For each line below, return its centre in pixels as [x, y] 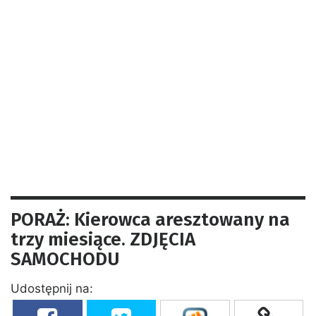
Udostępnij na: [52, 288]
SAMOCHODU [65, 259]
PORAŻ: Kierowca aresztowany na [150, 219]
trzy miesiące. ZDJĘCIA [103, 239]
